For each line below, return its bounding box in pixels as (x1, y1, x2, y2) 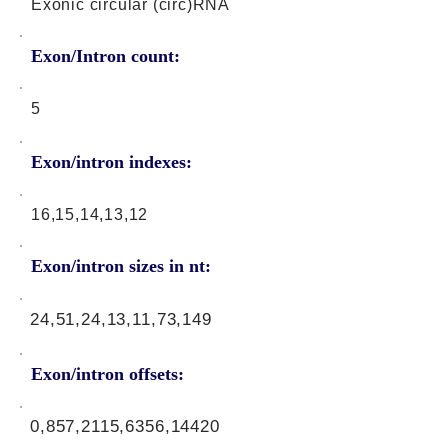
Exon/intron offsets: (31, 364, 184, 384)
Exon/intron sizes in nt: (31, 256, 211, 276)
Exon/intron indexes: (31, 152, 192, 172)
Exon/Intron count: (31, 46, 180, 66)
